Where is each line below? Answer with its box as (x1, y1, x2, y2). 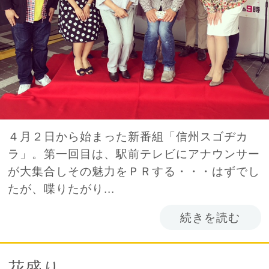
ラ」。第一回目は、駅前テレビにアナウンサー (8, 147, 261, 160)
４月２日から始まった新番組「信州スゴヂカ (8, 129, 249, 143)
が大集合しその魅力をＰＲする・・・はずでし (8, 164, 261, 178)
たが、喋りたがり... (8, 181, 115, 195)
